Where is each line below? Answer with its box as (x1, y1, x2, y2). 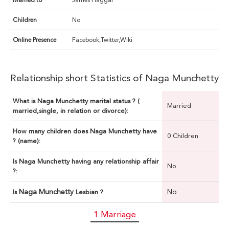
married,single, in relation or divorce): (13, 107, 128, 115)
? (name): (13, 137, 40, 145)
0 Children (167, 132, 198, 140)
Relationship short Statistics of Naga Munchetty (10, 72, 219, 84)
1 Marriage (93, 209, 136, 220)
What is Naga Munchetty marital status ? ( (13, 97, 140, 105)
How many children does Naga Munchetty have (13, 127, 157, 135)
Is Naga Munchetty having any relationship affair (13, 157, 159, 166)
